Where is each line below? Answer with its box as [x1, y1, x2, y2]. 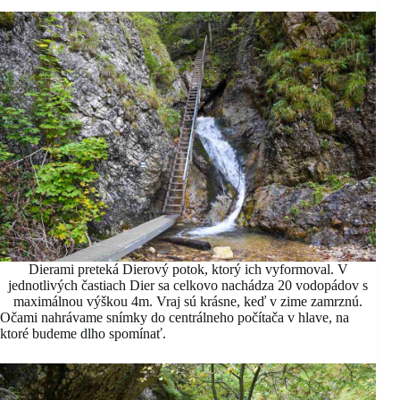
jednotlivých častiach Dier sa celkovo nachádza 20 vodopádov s [8, 278, 369, 294]
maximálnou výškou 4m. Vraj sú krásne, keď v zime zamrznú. [13, 294, 363, 310]
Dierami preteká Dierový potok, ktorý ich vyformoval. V [28, 262, 348, 278]
